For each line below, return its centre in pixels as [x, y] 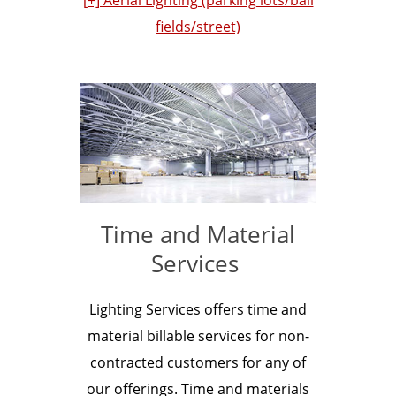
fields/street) [198, 26]
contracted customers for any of [198, 362]
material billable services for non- [198, 335]
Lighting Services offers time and [198, 309]
